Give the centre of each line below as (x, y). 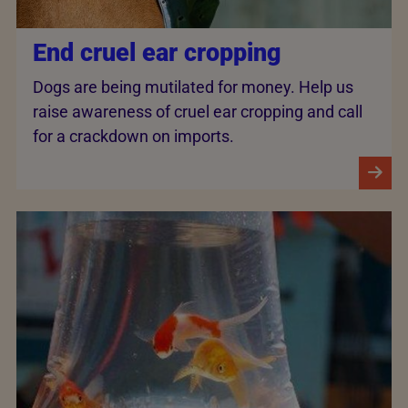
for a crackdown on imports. (133, 136)
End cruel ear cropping (157, 53)
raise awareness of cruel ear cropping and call (198, 111)
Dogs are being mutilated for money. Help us (193, 87)
